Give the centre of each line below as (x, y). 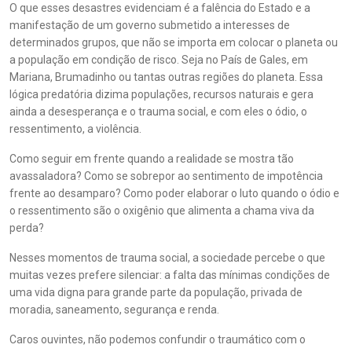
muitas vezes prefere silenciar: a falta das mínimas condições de (170, 275)
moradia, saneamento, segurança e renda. (114, 310)
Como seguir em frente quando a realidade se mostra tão (152, 159)
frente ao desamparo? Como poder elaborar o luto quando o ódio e (174, 193)
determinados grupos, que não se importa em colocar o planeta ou (174, 42)
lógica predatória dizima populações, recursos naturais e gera (161, 94)
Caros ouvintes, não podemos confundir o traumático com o (158, 339)
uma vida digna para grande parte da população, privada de (156, 292)
